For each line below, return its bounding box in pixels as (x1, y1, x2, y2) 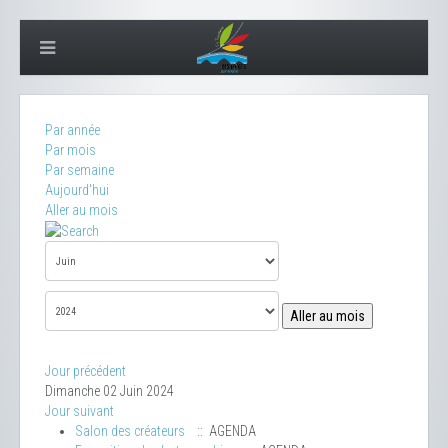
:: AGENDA (191, 423, 256, 440)
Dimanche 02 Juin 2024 (45, 383, 174, 400)
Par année (45, 122, 100, 138)
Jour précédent (45, 363, 126, 380)
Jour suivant (45, 403, 114, 420)
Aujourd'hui (45, 182, 109, 198)
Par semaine (45, 162, 114, 178)
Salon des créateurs (75, 423, 185, 440)
